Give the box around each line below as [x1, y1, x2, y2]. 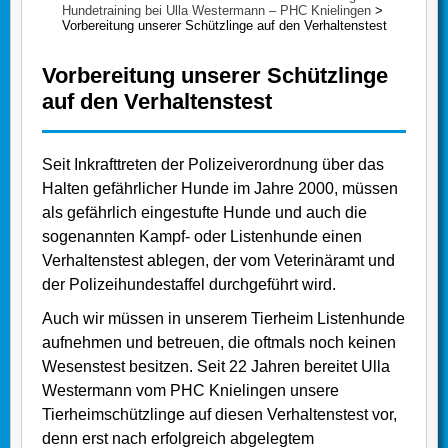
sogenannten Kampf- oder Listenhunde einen [42, 228, 362, 246]
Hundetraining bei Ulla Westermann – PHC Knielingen [62, 3, 371, 19]
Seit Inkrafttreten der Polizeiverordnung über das [42, 156, 384, 174]
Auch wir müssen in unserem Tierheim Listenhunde [42, 310, 405, 328]
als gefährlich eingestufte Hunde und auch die [42, 204, 367, 222]
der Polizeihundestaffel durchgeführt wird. [42, 276, 336, 294]
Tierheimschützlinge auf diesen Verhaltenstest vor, [42, 406, 397, 424]
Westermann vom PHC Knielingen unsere [42, 382, 339, 400]
